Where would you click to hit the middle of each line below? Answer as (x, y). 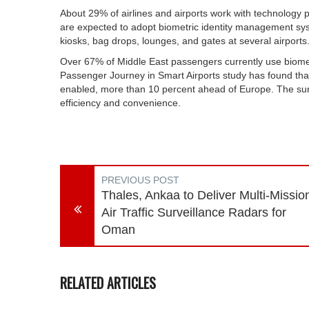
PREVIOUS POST (140, 180)
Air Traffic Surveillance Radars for (194, 212)
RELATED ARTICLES (108, 283)
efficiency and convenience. (120, 103)
